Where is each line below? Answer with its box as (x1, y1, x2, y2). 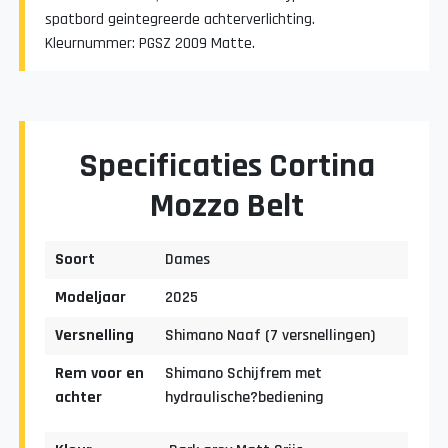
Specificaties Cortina (79, 143, 375, 188)
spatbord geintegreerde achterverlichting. (45, 8, 316, 30)
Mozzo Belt (150, 183, 304, 228)
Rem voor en (55, 362, 145, 384)
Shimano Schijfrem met (165, 362, 323, 384)
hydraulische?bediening (165, 386, 325, 408)
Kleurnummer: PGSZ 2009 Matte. (45, 32, 256, 54)
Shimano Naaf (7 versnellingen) (165, 324, 376, 346)
